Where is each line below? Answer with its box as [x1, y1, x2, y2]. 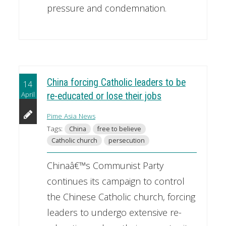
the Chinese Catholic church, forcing [46, 190, 195, 203]
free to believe [97, 124, 141, 133]
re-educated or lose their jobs [46, 90, 161, 102]
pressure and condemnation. [46, 2, 166, 15]
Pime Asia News [46, 111, 95, 121]
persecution [108, 136, 145, 145]
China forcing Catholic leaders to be [46, 76, 186, 88]
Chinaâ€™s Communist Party [46, 159, 163, 172]
